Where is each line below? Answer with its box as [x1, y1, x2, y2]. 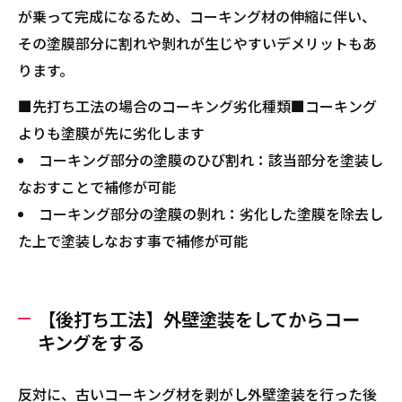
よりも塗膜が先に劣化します [18, 122, 205, 144]
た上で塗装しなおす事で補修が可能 [18, 230, 248, 251]
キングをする [38, 328, 144, 355]
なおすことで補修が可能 [18, 176, 176, 197]
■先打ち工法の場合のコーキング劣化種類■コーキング [18, 95, 377, 117]
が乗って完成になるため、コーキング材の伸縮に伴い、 [18, 5, 376, 27]
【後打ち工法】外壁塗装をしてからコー [38, 305, 360, 332]
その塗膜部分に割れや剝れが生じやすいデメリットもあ [18, 32, 377, 54]
